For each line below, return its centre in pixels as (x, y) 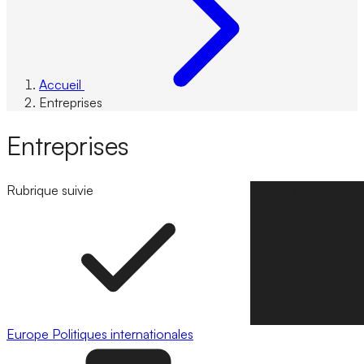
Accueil (60, 84)
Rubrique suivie (50, 190)
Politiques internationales (123, 334)
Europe (29, 334)
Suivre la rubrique (299, 190)
